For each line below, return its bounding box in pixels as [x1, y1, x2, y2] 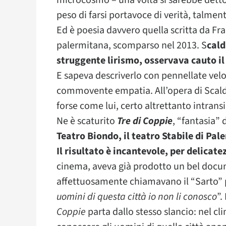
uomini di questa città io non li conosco [56, 190, 217, 204]
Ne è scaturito [56, 114, 117, 128]
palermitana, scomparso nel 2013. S [56, 38, 207, 52]
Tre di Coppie [117, 114, 173, 128]
